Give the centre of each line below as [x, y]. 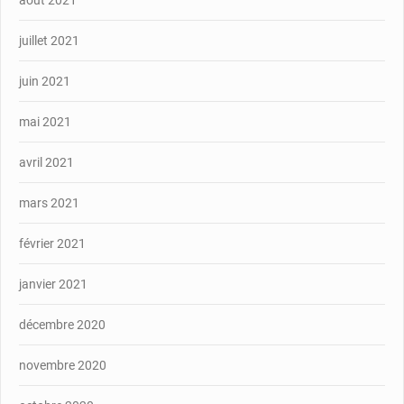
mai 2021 [45, 121]
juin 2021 [45, 81]
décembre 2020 [62, 324]
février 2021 [52, 243]
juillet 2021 [49, 40]
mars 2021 [49, 202]
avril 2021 [46, 162]
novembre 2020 [63, 365]
